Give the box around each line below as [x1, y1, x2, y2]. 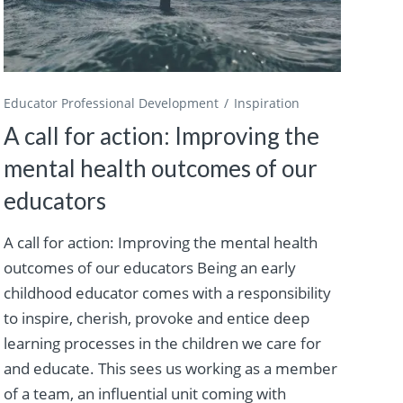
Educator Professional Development [3, 94, 219, 112]
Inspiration [233, 94, 300, 112]
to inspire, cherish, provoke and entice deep [3, 307, 309, 328]
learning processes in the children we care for [3, 332, 321, 354]
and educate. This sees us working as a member [3, 357, 337, 379]
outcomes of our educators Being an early [3, 256, 296, 278]
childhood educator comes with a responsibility [3, 282, 331, 303]
